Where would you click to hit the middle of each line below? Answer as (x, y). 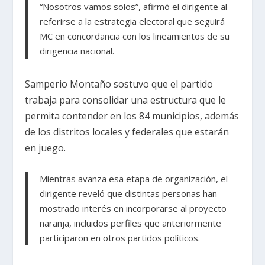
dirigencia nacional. (77, 51)
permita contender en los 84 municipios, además (132, 116)
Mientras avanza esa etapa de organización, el (134, 178)
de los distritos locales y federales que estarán (127, 132)
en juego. (46, 148)
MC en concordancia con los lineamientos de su (135, 36)
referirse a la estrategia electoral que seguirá (132, 22)
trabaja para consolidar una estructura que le (126, 100)
